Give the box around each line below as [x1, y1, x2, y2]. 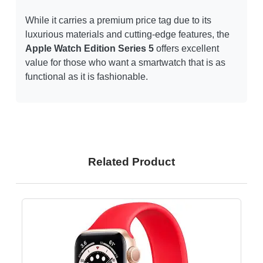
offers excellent [154, 43, 219, 54]
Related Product [88, 156, 175, 168]
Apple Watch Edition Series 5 [25, 43, 154, 54]
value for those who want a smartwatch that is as [25, 58, 225, 68]
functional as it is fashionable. [25, 72, 148, 82]
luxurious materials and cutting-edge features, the [25, 29, 230, 40]
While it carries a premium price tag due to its [25, 15, 211, 26]
